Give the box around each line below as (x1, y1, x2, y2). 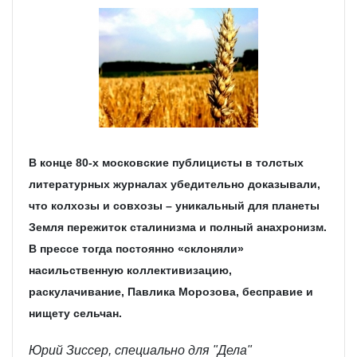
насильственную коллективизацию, (29, 263, 232, 277)
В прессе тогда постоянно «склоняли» (29, 241, 244, 255)
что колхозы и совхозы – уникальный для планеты (29, 198, 320, 212)
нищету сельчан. (29, 306, 122, 320)
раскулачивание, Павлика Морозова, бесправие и (29, 284, 313, 298)
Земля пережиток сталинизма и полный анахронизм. (29, 220, 327, 233)
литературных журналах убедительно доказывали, (29, 177, 320, 190)
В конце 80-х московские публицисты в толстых (29, 155, 304, 169)
